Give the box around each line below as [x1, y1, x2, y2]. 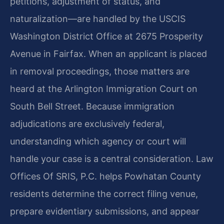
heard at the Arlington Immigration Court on [10, 83, 197, 94]
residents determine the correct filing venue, [10, 188, 198, 199]
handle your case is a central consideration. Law [10, 153, 213, 164]
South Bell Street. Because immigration [10, 101, 174, 111]
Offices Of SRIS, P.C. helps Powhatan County [10, 171, 201, 181]
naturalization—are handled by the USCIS [10, 13, 185, 24]
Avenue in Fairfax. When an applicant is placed [10, 48, 207, 59]
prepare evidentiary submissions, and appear [10, 206, 199, 216]
